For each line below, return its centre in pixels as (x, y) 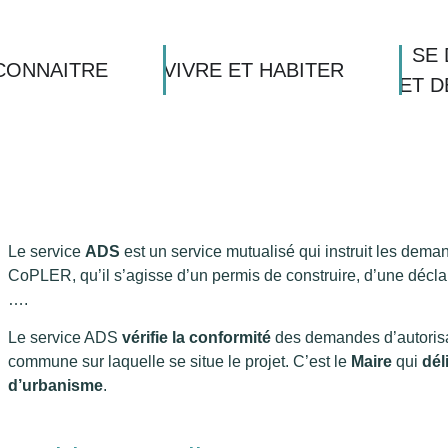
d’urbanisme (55, 386)
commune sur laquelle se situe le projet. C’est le (179, 362)
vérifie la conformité (196, 338)
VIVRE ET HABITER (253, 70)
